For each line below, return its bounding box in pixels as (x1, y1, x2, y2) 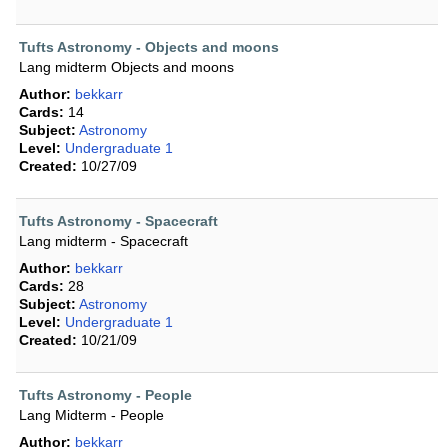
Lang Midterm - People (19, 407, 164, 424)
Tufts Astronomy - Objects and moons (19, 39, 279, 56)
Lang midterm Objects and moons (19, 59, 234, 76)
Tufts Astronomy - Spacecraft (19, 213, 218, 230)
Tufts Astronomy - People (19, 387, 192, 404)
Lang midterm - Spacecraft (19, 233, 188, 250)
